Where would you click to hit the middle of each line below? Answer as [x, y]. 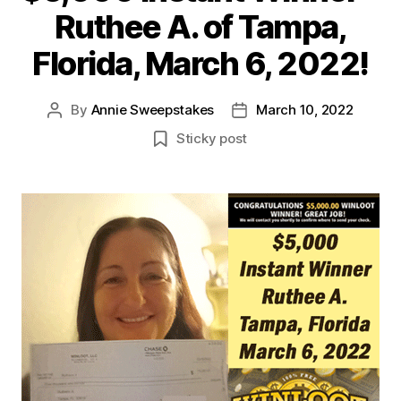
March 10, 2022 [305, 110]
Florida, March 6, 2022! [200, 64]
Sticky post [212, 139]
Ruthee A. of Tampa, [200, 27]
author [75, 131]
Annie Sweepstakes [153, 110]
